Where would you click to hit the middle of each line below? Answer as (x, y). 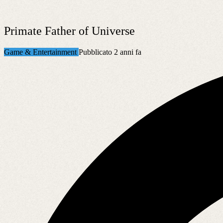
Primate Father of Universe (69, 31)
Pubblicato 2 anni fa (110, 52)
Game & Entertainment (41, 52)
